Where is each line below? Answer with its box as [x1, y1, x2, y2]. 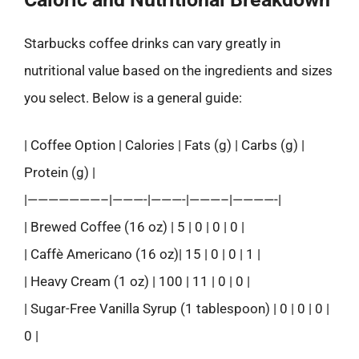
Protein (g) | [24, 164, 95, 180]
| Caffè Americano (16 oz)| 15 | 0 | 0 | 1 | [24, 246, 260, 262]
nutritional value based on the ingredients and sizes [24, 62, 333, 79]
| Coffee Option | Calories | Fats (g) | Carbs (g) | [24, 137, 305, 153]
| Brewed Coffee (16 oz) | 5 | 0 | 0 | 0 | [24, 219, 244, 235]
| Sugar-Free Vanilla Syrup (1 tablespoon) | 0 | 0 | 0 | [24, 301, 329, 317]
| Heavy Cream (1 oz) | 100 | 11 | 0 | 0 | [24, 273, 250, 289]
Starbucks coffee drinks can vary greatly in [24, 34, 280, 51]
